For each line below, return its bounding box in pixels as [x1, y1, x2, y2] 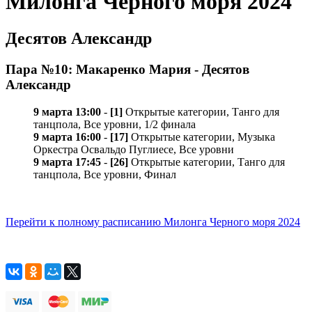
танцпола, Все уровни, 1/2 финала [33, 118, 196, 130]
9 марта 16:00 [33, 130, 101, 143]
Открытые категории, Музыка [128, 130, 275, 143]
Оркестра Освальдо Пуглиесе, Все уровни [33, 143, 234, 155]
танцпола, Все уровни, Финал [33, 168, 176, 180]
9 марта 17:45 [33, 155, 101, 168]
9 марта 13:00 [33, 105, 101, 118]
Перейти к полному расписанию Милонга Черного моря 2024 [6, 215, 300, 228]
